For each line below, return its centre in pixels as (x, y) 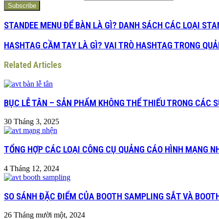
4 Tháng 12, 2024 (32, 168)
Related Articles (33, 65)
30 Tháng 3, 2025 (32, 122)
